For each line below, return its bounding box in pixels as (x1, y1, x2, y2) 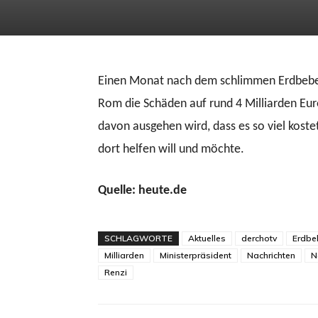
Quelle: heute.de (98, 184, 187, 197)
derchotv (241, 233, 277, 243)
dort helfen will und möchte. (98, 143, 244, 156)
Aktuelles (188, 233, 226, 243)
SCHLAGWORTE (104, 233, 172, 243)
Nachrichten (247, 250, 295, 261)
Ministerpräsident (160, 250, 231, 261)
